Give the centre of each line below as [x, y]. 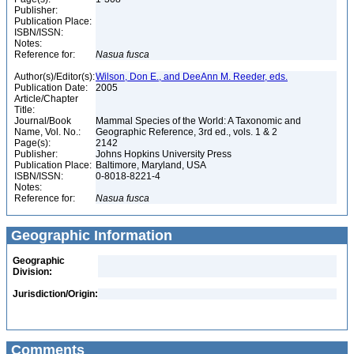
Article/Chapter [46, 99]
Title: [24, 110]
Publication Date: [51, 88]
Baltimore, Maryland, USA [152, 165]
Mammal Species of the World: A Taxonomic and [198, 121]
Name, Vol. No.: [47, 132]
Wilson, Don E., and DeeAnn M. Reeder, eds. [192, 77]
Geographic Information [90, 235]
